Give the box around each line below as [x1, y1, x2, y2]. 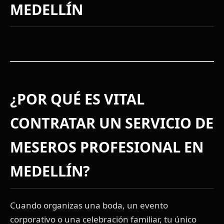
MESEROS [10, 137, 76, 157]
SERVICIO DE [125, 113, 213, 133]
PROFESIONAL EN [76, 137, 203, 157]
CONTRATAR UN [10, 113, 125, 133]
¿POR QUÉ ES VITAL [10, 89, 144, 109]
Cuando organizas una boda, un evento [10, 199, 168, 211]
